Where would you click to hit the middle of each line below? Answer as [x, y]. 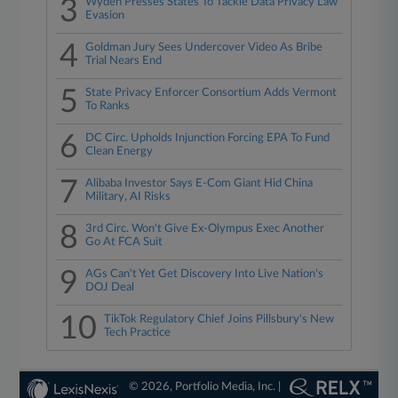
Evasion [105, 16]
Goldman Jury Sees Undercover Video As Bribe [204, 48]
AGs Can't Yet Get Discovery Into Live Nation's [205, 274]
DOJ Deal [110, 287]
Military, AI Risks [128, 197]
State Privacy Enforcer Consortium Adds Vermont [211, 93]
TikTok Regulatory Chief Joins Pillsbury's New [219, 319]
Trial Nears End [124, 61]
